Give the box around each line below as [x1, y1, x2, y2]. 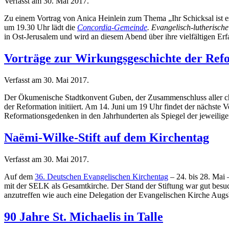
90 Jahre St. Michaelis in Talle [4, 210, 163, 223]
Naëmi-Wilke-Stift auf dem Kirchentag [4, 130, 209, 144]
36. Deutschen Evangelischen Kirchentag [35, 172, 168, 181]
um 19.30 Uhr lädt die [4, 23, 77, 32]
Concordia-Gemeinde [77, 23, 147, 32]
